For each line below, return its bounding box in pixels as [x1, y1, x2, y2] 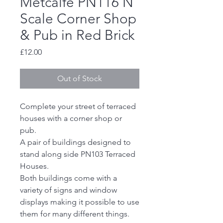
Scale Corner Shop [20, 10, 136, 27]
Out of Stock [57, 74, 102, 84]
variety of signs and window [20, 185, 117, 195]
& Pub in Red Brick [20, 27, 134, 44]
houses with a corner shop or [20, 113, 122, 123]
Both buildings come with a [20, 173, 117, 183]
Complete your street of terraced [20, 102, 136, 111]
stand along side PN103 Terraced [20, 149, 135, 159]
